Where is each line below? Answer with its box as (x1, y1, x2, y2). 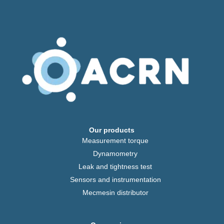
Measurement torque (82, 136, 149, 144)
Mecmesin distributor (82, 188, 148, 196)
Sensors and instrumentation (69, 175, 161, 183)
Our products (89, 125, 135, 134)
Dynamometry (93, 149, 138, 157)
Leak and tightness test (78, 162, 152, 170)
